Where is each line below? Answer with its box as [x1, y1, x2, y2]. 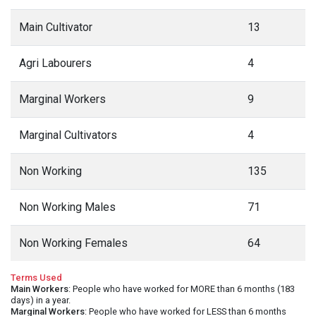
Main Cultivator [19, 20, 92, 34]
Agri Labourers [19, 56, 92, 70]
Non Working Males [19, 200, 116, 214]
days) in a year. [11, 295, 71, 305]
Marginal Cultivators [19, 128, 117, 142]
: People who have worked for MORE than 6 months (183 [68, 284, 295, 294]
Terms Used [11, 272, 62, 283]
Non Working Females [19, 236, 128, 250]
